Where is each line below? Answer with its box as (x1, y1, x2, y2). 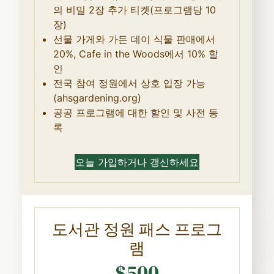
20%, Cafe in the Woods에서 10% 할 (53, 47, 218, 60)
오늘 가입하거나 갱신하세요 (75, 155, 199, 168)
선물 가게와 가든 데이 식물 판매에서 (53, 32, 215, 45)
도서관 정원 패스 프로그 (52, 218, 222, 240)
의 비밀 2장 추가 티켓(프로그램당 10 (53, 3, 216, 16)
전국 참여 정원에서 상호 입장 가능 (53, 76, 206, 89)
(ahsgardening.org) (53, 91, 141, 104)
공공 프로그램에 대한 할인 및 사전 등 (53, 106, 218, 119)
